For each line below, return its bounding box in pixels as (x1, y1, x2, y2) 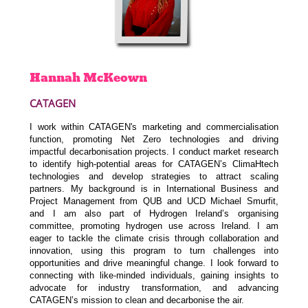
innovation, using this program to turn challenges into (30, 245, 278, 256)
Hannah (30, 67, 81, 87)
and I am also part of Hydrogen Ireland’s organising (30, 208, 278, 219)
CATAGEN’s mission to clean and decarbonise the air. (30, 295, 245, 306)
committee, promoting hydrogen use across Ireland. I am (30, 221, 278, 232)
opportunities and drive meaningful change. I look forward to (30, 258, 278, 269)
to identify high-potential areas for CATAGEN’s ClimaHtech (30, 159, 278, 170)
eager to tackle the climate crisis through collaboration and (30, 233, 278, 244)
